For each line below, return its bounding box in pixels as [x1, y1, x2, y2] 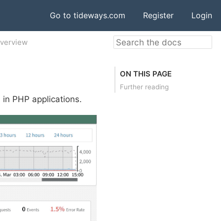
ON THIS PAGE [119, 69, 172, 78]
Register [143, 10, 174, 20]
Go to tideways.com [50, 10, 125, 20]
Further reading [120, 82, 169, 91]
